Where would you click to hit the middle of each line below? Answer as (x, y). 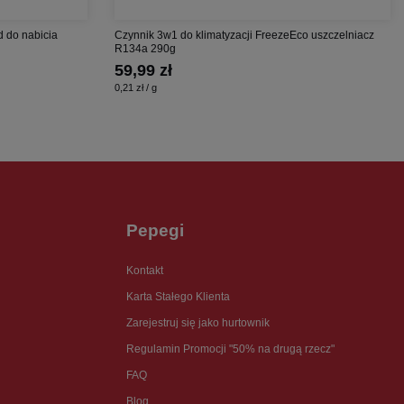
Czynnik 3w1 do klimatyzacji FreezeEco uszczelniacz (244, 35)
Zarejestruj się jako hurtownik (197, 322)
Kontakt (144, 270)
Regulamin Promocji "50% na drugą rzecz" (230, 349)
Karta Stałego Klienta (178, 296)
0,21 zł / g (136, 87)
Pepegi (155, 230)
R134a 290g (145, 48)
